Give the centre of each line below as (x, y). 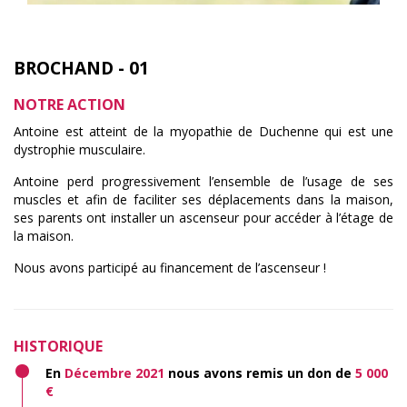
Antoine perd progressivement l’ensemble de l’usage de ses (203, 181)
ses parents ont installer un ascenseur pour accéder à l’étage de (203, 218)
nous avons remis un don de (260, 373)
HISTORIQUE (58, 346)
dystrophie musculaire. (79, 149)
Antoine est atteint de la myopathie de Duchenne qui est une (203, 131)
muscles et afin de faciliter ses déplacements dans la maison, (203, 199)
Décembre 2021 (114, 373)
